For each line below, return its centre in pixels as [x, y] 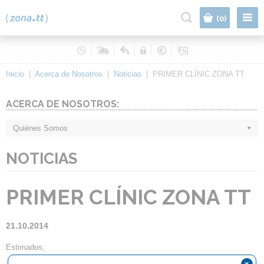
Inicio [15, 74]
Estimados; [25, 247]
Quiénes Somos [40, 128]
